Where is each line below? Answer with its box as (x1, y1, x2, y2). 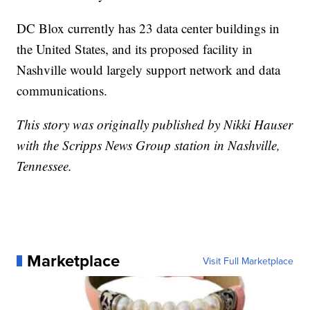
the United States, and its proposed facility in (17, 39, 253, 57)
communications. (17, 81, 108, 99)
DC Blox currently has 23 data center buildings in (17, 19, 280, 37)
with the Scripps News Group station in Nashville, (17, 136, 281, 154)
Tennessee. (17, 156, 73, 174)
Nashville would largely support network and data (17, 60, 281, 78)
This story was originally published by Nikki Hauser (17, 115, 293, 133)
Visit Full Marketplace (202, 253, 293, 268)
